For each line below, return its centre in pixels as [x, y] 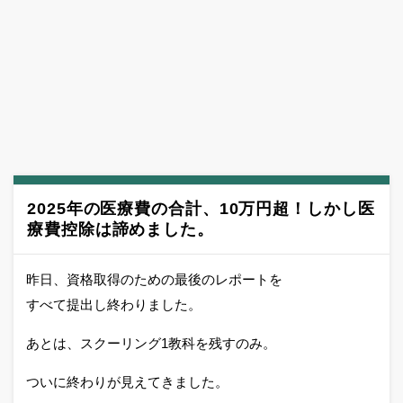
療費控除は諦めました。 [121, 229]
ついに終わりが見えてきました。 [127, 382]
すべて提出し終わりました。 [114, 304]
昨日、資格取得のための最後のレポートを [154, 279]
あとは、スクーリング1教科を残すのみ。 [151, 343]
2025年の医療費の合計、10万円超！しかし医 [201, 209]
